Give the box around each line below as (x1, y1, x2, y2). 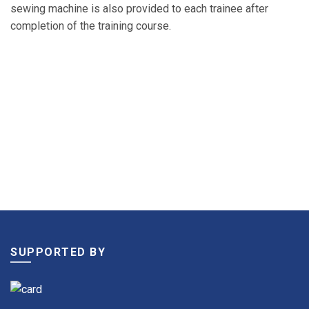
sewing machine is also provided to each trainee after (10, 2, 268, 15)
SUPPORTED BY (10, 246, 106, 259)
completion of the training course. (10, 19, 171, 32)
